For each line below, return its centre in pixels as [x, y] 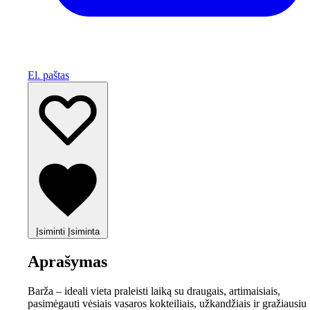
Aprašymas [67, 261]
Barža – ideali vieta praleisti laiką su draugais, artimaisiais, [154, 291]
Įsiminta [84, 231]
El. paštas [48, 75]
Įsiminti [51, 231]
